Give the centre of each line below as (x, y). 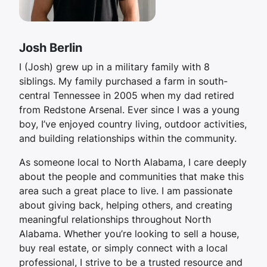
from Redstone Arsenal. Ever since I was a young (129, 110)
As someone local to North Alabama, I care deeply (133, 162)
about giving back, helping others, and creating (126, 205)
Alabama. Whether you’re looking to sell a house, (129, 234)
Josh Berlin (51, 48)
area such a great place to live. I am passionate (126, 191)
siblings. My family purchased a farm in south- (123, 81)
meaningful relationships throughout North (115, 220)
